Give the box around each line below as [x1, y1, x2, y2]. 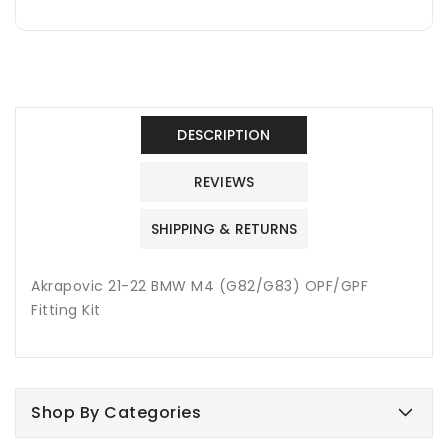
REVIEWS [194, 171, 254, 192]
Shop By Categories [31, 400, 201, 424]
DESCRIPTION [177, 124, 271, 145]
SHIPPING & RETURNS [150, 218, 298, 239]
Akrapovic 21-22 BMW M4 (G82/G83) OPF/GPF [31, 275, 368, 296]
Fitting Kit [31, 299, 101, 320]
